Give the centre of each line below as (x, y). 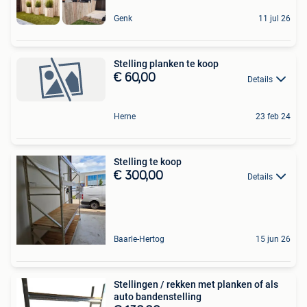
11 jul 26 (274, 19)
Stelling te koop (148, 161)
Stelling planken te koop (166, 64)
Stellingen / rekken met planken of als (196, 284)
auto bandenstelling (158, 296)
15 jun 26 (273, 239)
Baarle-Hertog (139, 239)
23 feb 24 (273, 116)
